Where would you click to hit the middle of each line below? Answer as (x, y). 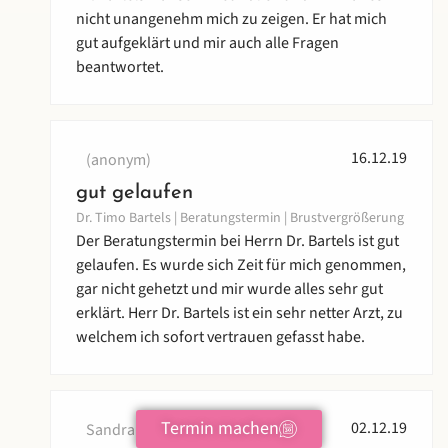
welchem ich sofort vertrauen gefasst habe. (220, 337)
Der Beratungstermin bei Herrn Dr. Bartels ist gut (237, 241)
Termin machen (220, 428)
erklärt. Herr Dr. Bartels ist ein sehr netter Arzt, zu (239, 313)
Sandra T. (117, 430)
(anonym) (118, 160)
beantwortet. (120, 67)
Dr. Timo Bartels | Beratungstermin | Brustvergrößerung (240, 218)
